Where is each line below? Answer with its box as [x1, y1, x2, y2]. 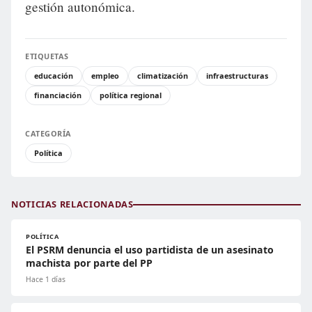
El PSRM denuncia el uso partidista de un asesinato [26, 243, 274, 257]
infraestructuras [206, 70, 268, 81]
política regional [100, 90, 162, 101]
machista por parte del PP [26, 256, 153, 270]
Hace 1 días [26, 274, 65, 285]
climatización [137, 70, 188, 81]
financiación [34, 90, 81, 101]
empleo [91, 70, 119, 81]
